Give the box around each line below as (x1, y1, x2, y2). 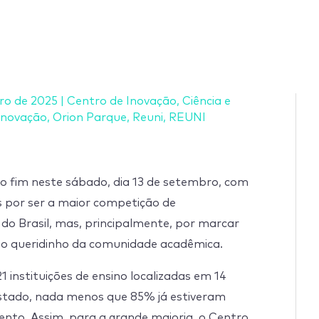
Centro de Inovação (67, 95, 177, 107)
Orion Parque (53, 112, 127, 123)
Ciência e (182, 95, 231, 107)
